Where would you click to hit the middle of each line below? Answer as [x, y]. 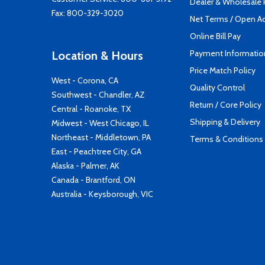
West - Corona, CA [85, 80]
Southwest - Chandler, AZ [98, 95]
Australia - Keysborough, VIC [102, 194]
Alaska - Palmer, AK [85, 166]
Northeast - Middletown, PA [101, 137]
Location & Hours [97, 56]
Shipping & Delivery [225, 122]
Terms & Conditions [227, 139]
